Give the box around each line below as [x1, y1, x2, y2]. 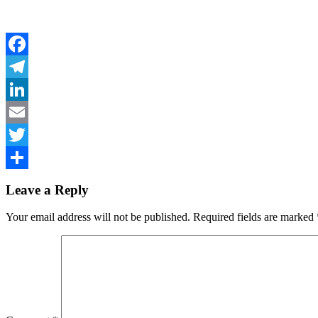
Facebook [6, 60, 50, 72]
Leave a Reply [6, 182, 89, 197]
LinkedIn [6, 105, 47, 118]
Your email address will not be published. [6, 211, 190, 224]
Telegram [6, 82, 48, 95]
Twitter [6, 150, 38, 163]
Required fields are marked [193, 211, 317, 224]
